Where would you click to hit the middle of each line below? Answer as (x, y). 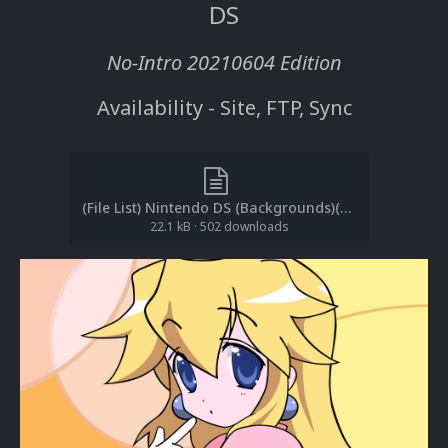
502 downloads (244, 227)
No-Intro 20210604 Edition (224, 63)
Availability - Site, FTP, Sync (224, 108)
